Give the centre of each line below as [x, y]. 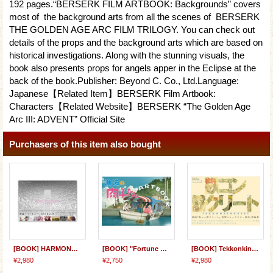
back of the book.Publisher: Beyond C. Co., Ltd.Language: [124, 81]
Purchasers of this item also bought [85, 144]
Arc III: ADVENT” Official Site [68, 119]
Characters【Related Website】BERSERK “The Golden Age [130, 106]
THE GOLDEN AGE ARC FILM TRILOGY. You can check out [132, 30]
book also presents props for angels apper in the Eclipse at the [133, 68]
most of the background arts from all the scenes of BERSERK [134, 17]
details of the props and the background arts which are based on [136, 42]
